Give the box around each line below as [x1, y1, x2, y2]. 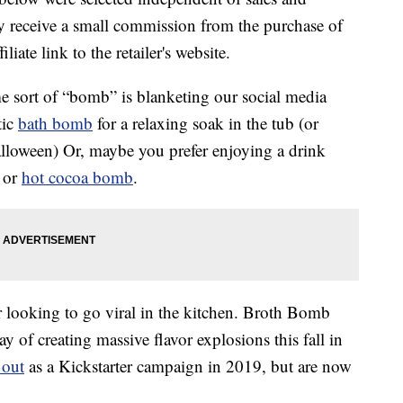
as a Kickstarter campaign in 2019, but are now [24, 354, 352, 378]
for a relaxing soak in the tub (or [93, 112, 318, 135]
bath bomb [18, 112, 93, 135]
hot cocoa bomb [22, 166, 133, 189]
